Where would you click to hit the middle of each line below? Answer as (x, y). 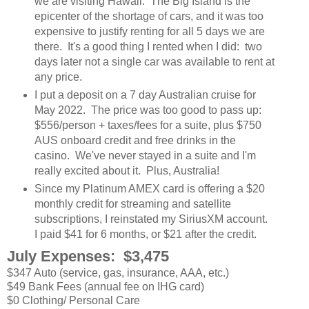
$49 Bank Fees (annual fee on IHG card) (106, 287)
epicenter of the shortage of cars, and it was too (149, 16)
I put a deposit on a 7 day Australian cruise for (145, 94)
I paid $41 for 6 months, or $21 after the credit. (145, 234)
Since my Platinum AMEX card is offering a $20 (149, 188)
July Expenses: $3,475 (88, 257)
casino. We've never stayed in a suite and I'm (145, 155)
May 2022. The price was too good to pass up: (149, 110)
